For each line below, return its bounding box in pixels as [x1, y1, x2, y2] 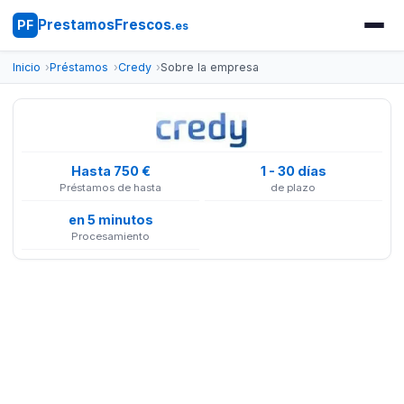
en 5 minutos [68, 211, 153, 227]
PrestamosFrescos [37, 16, 171, 33]
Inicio [12, 60, 41, 74]
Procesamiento [71, 230, 151, 243]
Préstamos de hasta [60, 181, 162, 195]
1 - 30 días [260, 162, 326, 179]
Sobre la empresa [161, 60, 260, 74]
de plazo [271, 181, 317, 195]
